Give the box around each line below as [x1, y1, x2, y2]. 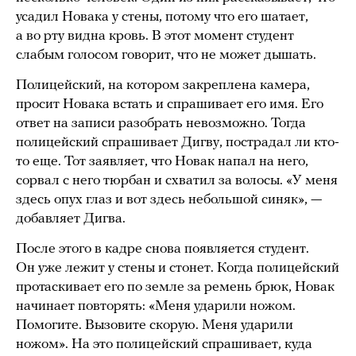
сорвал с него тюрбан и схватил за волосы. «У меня [16, 173, 338, 189]
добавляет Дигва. [16, 211, 126, 227]
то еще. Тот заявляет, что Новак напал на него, [16, 154, 308, 170]
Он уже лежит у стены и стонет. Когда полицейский [16, 261, 339, 277]
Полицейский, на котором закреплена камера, [16, 78, 310, 94]
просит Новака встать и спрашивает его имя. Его [16, 97, 323, 113]
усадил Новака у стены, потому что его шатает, [16, 10, 308, 25]
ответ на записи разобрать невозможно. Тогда [16, 116, 306, 132]
